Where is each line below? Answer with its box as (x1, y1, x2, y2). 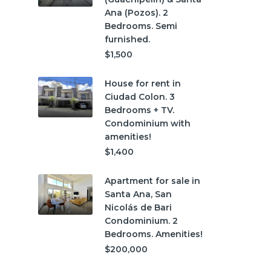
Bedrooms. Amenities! (105, 228, 203, 240)
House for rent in (105, 77, 181, 89)
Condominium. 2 (105, 215, 178, 226)
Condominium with (105, 117, 191, 129)
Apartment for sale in (105, 175, 200, 186)
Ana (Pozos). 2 (105, 7, 168, 18)
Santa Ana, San (105, 188, 172, 200)
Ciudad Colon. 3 (105, 91, 175, 102)
